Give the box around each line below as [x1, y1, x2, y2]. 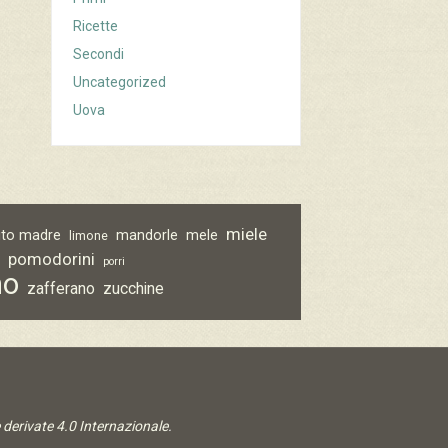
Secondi [73, 46, 125, 63]
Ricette [73, 18, 119, 35]
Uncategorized [73, 74, 167, 91]
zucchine [103, 279, 165, 299]
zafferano [27, 279, 96, 299]
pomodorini [8, 249, 96, 270]
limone [69, 228, 109, 244]
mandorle [116, 227, 179, 244]
